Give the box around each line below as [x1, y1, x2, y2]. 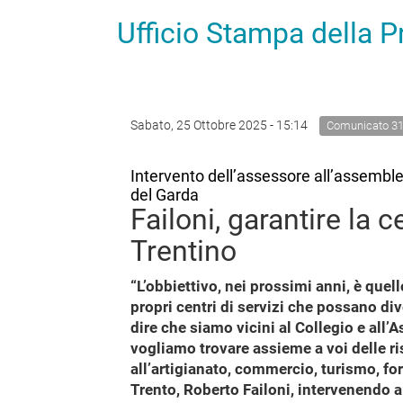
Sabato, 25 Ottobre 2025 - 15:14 [130, 118, 310, 132]
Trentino [130, 234, 237, 268]
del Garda [130, 185, 199, 204]
